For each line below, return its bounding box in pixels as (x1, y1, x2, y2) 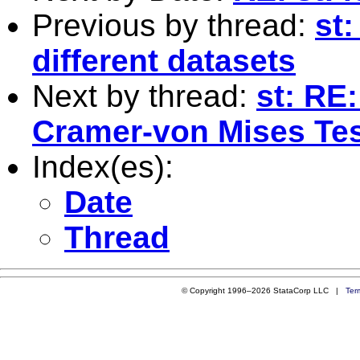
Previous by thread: (32, 7, 315, 43)
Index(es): (32, 149, 174, 184)
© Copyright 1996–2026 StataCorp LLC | (181, 285, 346, 295)
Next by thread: (32, 78, 256, 113)
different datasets (32, 43, 296, 78)
